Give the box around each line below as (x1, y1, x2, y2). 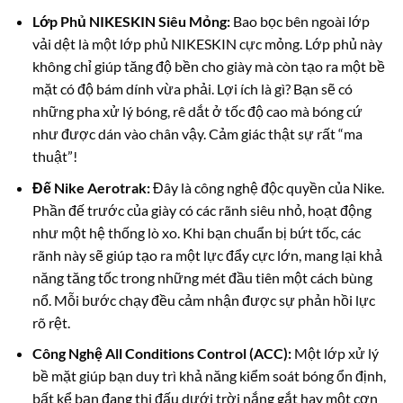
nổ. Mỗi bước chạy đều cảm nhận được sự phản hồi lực (31, 291, 375, 309)
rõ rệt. (31, 313, 70, 331)
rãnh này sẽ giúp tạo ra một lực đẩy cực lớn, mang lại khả (31, 246, 382, 264)
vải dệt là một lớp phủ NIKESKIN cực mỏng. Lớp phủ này (31, 35, 382, 53)
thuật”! (31, 148, 77, 166)
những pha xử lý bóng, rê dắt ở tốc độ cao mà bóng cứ (31, 103, 363, 121)
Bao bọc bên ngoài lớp (229, 13, 370, 31)
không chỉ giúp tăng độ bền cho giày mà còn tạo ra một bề (31, 58, 385, 76)
